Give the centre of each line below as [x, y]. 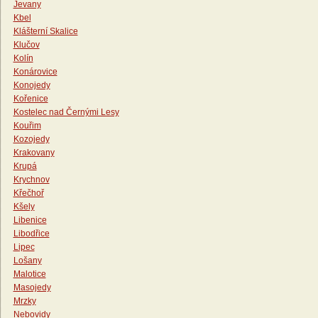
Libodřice [31, 234]
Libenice [30, 220]
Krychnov [31, 180]
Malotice [29, 274]
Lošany [27, 261]
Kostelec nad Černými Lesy [66, 113]
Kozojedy [31, 139]
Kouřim [27, 126]
